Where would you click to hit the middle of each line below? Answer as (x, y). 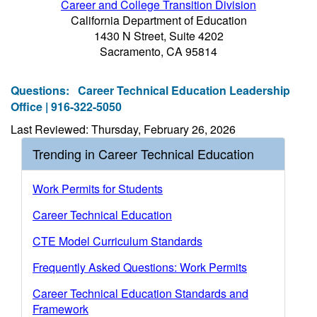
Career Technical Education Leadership (184, 90)
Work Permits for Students (98, 189)
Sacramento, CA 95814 (158, 51)
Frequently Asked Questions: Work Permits (140, 267)
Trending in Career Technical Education (143, 154)
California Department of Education (158, 20)
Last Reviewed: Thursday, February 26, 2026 (123, 129)
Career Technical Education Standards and (140, 293)
